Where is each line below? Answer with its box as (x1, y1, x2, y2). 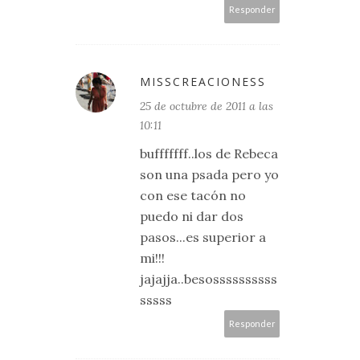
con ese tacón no (140, 187, 246, 203)
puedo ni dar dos (140, 208, 243, 224)
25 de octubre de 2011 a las (140, 99, 273, 113)
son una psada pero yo (140, 166, 279, 182)
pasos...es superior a (140, 229, 266, 245)
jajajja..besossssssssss (140, 271, 277, 287)
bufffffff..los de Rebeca (140, 145, 278, 162)
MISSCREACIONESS (140, 74, 266, 89)
